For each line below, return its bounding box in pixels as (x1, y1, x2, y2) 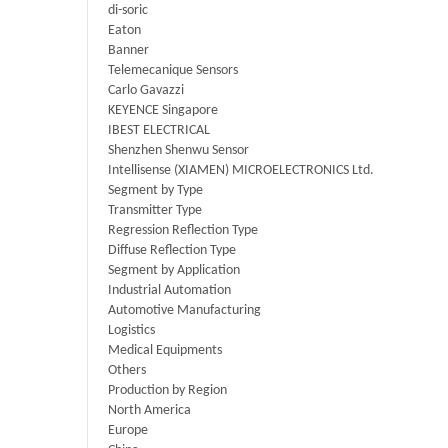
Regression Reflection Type (108, 223, 258, 239)
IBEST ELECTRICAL (108, 123, 210, 139)
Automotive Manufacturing (108, 303, 261, 319)
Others (108, 363, 146, 379)
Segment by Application (108, 263, 240, 279)
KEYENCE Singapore (108, 103, 218, 119)
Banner (108, 43, 149, 59)
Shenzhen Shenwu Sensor (108, 143, 249, 159)
